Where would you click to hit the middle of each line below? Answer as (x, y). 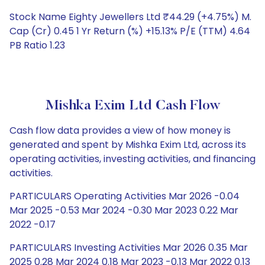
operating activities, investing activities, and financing (132, 159)
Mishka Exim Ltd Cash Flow (132, 106)
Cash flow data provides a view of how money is (120, 130)
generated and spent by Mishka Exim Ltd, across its (128, 145)
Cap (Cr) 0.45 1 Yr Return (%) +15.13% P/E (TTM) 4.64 (130, 31)
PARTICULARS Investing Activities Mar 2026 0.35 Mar (129, 248)
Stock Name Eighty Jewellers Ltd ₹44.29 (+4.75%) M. (130, 17)
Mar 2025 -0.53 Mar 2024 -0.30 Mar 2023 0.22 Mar (124, 210)
